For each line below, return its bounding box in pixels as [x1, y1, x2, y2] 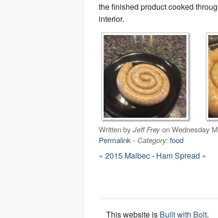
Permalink [99, 134, 131, 145]
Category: [137, 134, 170, 145]
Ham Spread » [156, 149, 206, 161]
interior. [99, 13, 124, 24]
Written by [99, 124, 133, 134]
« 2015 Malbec [99, 149, 150, 161]
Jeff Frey [133, 124, 160, 134]
